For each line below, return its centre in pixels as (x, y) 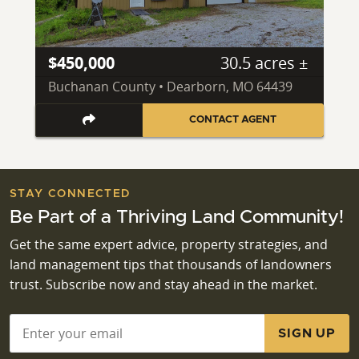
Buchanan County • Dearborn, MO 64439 (170, 87)
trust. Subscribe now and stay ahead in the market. (163, 284)
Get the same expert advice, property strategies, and (169, 244)
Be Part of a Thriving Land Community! (177, 217)
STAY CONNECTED (70, 194)
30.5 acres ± (264, 63)
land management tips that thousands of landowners (171, 264)
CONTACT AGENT (233, 119)
